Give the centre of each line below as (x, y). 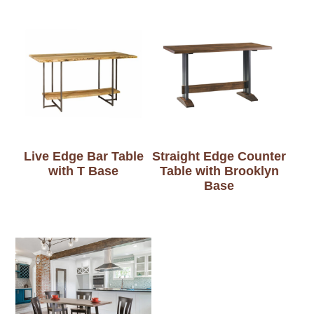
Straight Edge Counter (219, 157)
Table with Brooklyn (219, 171)
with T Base (84, 171)
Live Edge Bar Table (83, 157)
